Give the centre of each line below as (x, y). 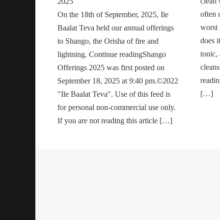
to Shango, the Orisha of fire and (108, 41)
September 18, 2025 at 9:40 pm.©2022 (118, 81)
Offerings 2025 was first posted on (111, 67)
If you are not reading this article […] (115, 120)
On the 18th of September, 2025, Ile (113, 14)
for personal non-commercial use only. (117, 107)
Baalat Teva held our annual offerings (116, 27)
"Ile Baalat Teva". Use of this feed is (114, 94)
